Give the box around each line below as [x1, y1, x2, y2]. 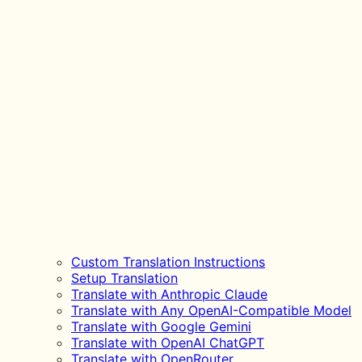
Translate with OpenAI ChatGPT [71, 335, 264, 351]
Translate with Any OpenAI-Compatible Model [71, 302, 351, 318]
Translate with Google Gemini [71, 318, 251, 335]
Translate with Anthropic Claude [71, 286, 267, 302]
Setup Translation [71, 270, 178, 286]
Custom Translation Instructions [71, 254, 265, 270]
